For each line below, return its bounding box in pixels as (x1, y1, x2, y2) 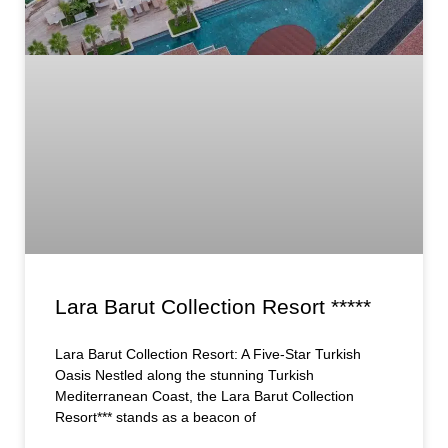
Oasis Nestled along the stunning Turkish (55, 366, 314, 383)
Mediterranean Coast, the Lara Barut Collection (55, 387, 354, 404)
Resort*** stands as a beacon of (55, 408, 256, 425)
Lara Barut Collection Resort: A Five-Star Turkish (55, 345, 361, 362)
